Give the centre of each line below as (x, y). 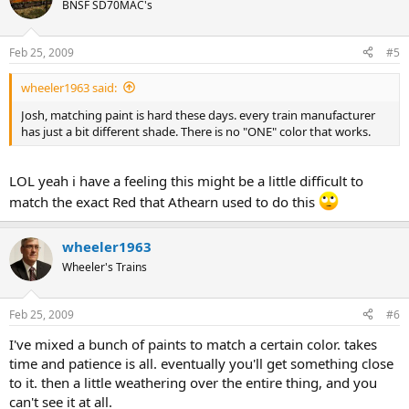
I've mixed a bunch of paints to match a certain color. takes (193, 344)
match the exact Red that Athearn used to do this (164, 202)
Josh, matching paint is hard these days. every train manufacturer (198, 115)
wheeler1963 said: (69, 87)
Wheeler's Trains (105, 267)
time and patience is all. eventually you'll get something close (201, 363)
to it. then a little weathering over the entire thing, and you (193, 382)
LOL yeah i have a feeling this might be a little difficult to (186, 181)
